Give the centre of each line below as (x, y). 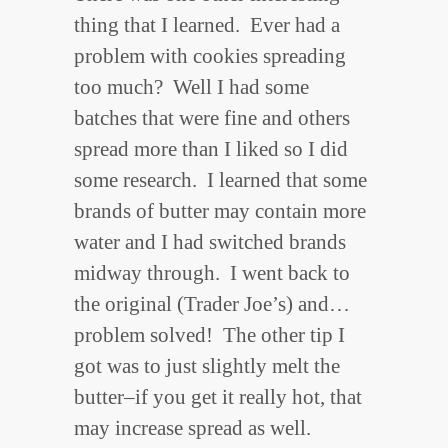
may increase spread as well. (192, 427)
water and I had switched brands (210, 241)
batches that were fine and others (212, 117)
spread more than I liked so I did (211, 148)
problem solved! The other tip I (209, 334)
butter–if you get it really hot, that (218, 396)
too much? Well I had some (191, 86)
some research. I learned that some (220, 179)
